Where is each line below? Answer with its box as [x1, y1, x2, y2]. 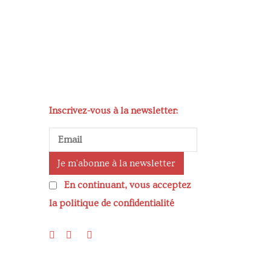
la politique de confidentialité [48, 198, 174, 209]
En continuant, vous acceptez [64, 180, 192, 191]
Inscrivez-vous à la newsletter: [48, 105, 178, 116]
